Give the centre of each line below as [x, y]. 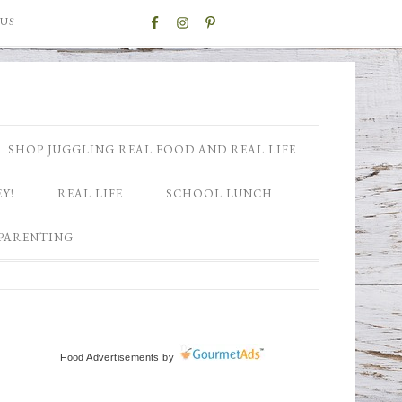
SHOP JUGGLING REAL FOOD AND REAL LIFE [152, 149]
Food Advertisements [110, 357]
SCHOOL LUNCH [219, 193]
